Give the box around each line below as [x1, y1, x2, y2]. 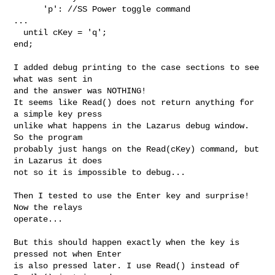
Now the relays [14, 202, 83, 212]
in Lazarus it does [14, 155, 103, 166]
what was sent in [14, 74, 93, 84]
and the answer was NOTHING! [14, 85, 147, 96]
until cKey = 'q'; [14, 27, 24, 37]
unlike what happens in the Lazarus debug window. [14, 120, 250, 131]
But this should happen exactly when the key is [14, 237, 240, 247]
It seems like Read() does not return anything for [14, 97, 255, 107]
